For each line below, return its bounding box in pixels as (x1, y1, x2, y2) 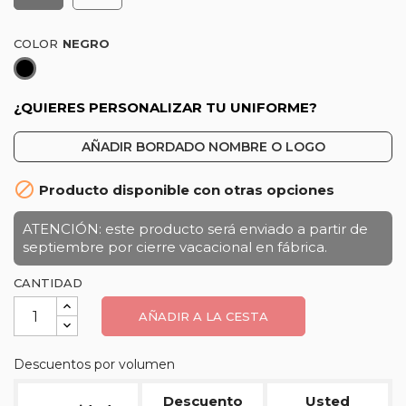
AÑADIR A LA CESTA (139, 309, 269, 324)
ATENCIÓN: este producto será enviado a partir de (23, 220, 368, 237)
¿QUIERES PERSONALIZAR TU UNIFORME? (14, 99, 317, 116)
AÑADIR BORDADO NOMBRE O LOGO (81, 139, 325, 155)
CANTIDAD (14, 275, 82, 290)
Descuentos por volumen (14, 356, 175, 372)
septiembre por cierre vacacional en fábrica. (23, 238, 327, 256)
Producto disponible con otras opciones (35, 181, 334, 199)
